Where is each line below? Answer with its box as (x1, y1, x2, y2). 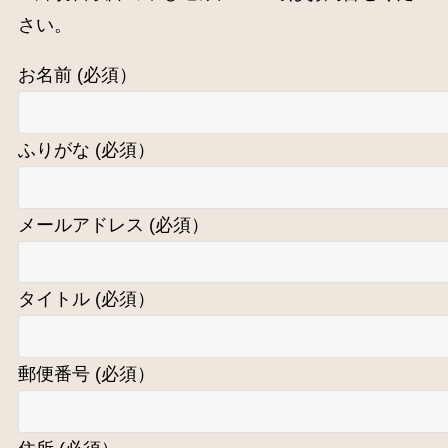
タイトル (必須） (17, 289, 155, 310)
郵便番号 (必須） (17, 364, 155, 385)
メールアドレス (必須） (17, 214, 209, 235)
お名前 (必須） (17, 64, 137, 85)
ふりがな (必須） (17, 139, 155, 160)
